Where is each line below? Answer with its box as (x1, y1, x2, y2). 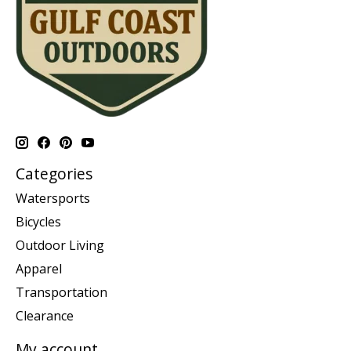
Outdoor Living (16, 237, 104, 255)
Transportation (16, 284, 107, 302)
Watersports (16, 190, 90, 208)
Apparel (16, 260, 62, 278)
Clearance (16, 307, 74, 325)
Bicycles (16, 213, 61, 231)
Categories (16, 162, 92, 184)
